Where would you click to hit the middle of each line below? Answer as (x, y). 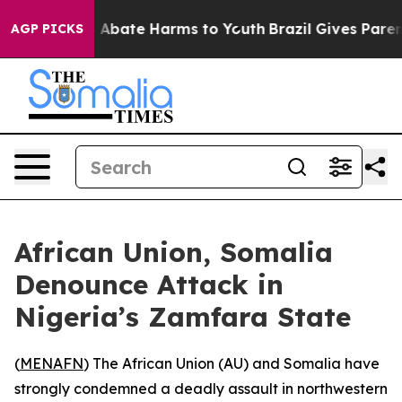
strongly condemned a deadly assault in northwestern (201, 389)
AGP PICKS (47, 29)
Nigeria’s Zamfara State (183, 317)
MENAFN (52, 363)
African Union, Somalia (174, 252)
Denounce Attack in (149, 284)
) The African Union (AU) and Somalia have (232, 363)
